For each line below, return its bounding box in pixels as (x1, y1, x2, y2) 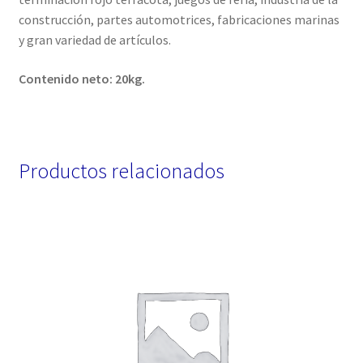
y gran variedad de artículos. (18, 32, 171, 49)
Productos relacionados (18, 158, 224, 185)
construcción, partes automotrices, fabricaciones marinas (18, 11, 340, 28)
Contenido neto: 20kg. (18, 70, 145, 87)
